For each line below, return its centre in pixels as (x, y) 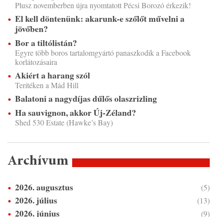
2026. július (36, 200)
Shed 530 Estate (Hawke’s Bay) (64, 122)
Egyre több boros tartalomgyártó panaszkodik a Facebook (103, 52)
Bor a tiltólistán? (46, 42)
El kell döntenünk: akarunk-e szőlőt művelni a (100, 18)
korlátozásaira (36, 62)
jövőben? (31, 28)
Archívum (38, 161)
